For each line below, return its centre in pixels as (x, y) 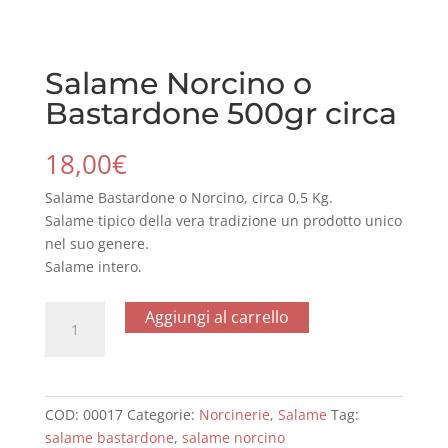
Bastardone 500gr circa (220, 113)
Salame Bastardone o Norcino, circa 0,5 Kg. (188, 197)
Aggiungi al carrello (216, 316)
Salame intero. (93, 266)
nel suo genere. (96, 243)
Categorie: (162, 414)
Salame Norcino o (178, 83)
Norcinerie (234, 414)
